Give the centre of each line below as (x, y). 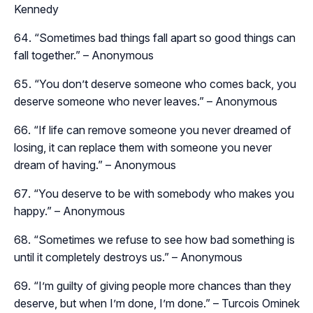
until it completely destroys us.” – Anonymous (128, 257)
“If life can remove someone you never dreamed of (162, 130)
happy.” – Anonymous (70, 211)
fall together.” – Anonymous (84, 56)
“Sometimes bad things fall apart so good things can (165, 38)
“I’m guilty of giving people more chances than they (162, 286)
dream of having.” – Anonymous (95, 165)
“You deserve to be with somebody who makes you (164, 194)
